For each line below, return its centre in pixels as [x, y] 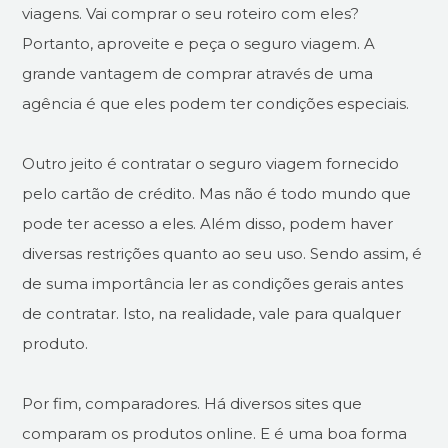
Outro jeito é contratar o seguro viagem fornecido [211, 163]
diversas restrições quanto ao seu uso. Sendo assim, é [222, 253]
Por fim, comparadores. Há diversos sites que [192, 403]
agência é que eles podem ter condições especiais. [216, 103]
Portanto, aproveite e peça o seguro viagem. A [199, 43]
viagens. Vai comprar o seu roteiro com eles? [191, 13]
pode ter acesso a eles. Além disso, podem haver [208, 223]
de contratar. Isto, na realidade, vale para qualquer [212, 313]
